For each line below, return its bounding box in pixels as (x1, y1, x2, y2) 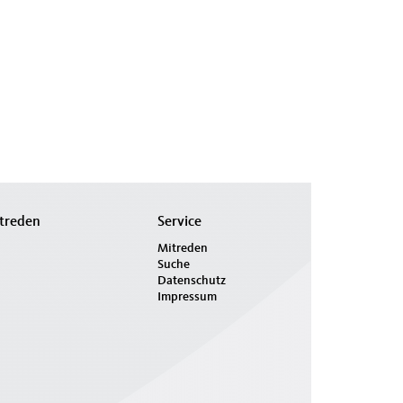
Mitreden (157, 242, 208, 255)
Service (157, 215, 201, 229)
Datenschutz (157, 274, 226, 287)
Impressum (157, 291, 217, 303)
